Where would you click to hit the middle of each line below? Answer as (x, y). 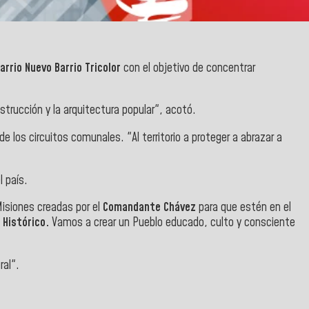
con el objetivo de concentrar (188, 68)
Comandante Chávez (151, 208)
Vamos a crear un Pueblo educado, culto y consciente (173, 223)
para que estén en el (245, 208)
